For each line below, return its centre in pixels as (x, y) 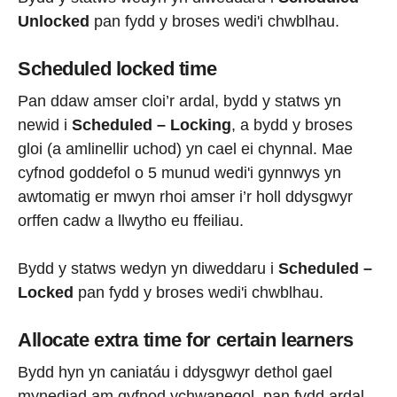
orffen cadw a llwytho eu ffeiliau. (131, 220)
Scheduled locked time (117, 69)
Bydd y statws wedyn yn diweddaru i (148, 268)
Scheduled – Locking (152, 125)
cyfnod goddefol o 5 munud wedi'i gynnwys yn (179, 172)
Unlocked (54, 22)
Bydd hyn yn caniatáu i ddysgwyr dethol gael (175, 372)
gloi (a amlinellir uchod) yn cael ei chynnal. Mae (185, 148)
